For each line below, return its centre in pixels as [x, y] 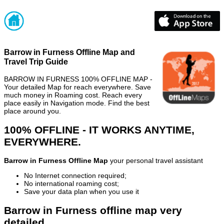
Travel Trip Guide [36, 62]
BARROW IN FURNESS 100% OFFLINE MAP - [78, 79]
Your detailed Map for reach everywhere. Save [77, 87]
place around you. [32, 111]
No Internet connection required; [75, 176]
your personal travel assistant [155, 161]
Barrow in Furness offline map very [93, 210]
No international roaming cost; [71, 184]
